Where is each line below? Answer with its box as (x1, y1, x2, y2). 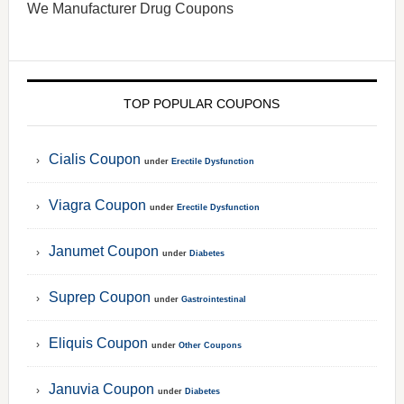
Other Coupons (178, 341, 242, 351)
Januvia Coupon (48, 381, 154, 398)
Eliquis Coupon (48, 335, 148, 352)
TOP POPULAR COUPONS (124, 96, 280, 112)
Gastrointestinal (180, 295, 246, 305)
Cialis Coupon (48, 151, 141, 168)
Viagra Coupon (48, 197, 146, 214)
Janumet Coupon (48, 243, 159, 260)
